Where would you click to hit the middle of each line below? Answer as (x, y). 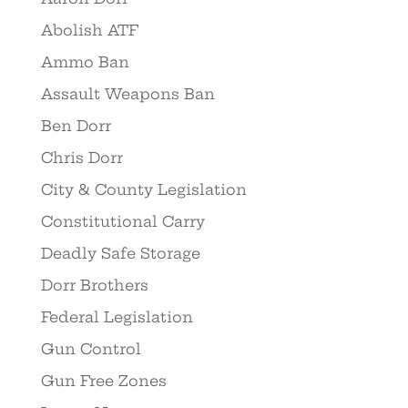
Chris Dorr (82, 158)
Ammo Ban (85, 62)
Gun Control (91, 349)
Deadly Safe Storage (120, 254)
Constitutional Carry (122, 222)
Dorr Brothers (94, 286)
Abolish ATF (89, 31)
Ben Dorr (76, 126)
